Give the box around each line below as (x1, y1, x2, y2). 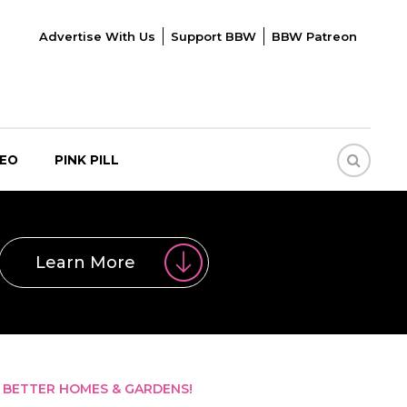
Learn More (35, 252, 135, 273)
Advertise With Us (38, 29, 155, 44)
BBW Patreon (271, 29, 357, 44)
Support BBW (170, 29, 256, 44)
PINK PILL (55, 153, 119, 167)
